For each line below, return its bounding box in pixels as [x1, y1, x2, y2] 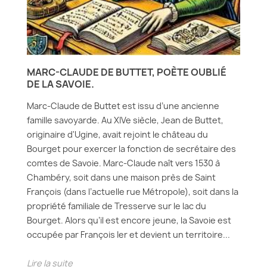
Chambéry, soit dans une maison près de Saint [27, 172, 216, 183]
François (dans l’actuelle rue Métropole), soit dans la [27, 186, 238, 197]
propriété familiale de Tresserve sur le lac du [27, 200, 206, 212]
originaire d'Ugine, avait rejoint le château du [27, 129, 208, 140]
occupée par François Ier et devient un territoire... [27, 229, 230, 240]
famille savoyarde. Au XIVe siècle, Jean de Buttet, [27, 114, 223, 126]
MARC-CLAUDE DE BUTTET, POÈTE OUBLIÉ [27, 66, 226, 79]
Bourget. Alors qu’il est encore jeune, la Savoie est [27, 215, 231, 226]
